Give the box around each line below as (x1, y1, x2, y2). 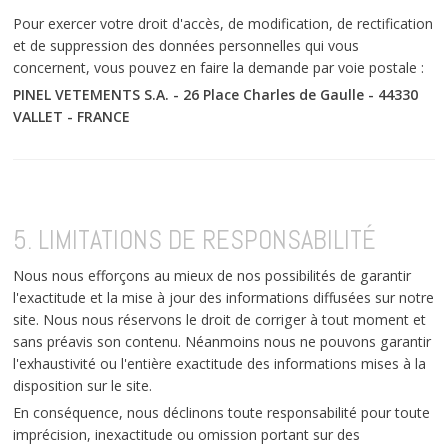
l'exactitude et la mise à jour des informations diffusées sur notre (13, 287, 435, 307)
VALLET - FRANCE (13, 106, 131, 126)
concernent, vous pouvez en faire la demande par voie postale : (13, 57, 425, 77)
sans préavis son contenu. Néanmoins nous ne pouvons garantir (13, 331, 432, 351)
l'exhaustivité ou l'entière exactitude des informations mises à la (13, 353, 427, 373)
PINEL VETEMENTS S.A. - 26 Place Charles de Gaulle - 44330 (13, 84, 419, 104)
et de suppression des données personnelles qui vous (13, 35, 360, 55)
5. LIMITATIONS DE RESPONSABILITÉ (13, 222, 377, 257)
